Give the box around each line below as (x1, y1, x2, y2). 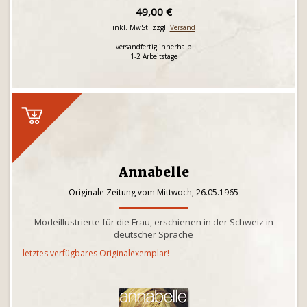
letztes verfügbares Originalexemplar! (23, 247, 169, 259)
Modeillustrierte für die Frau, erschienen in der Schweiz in (34, 216, 273, 228)
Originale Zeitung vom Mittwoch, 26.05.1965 (69, 186, 238, 198)
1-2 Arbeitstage (130, 51, 177, 61)
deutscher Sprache (114, 228, 193, 241)
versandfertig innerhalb (116, 42, 191, 51)
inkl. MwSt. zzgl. (112, 23, 170, 32)
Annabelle (118, 164, 189, 180)
